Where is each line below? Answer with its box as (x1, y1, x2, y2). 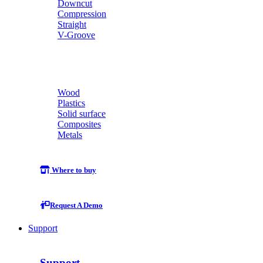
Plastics (58, 98, 85, 109)
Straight (58, 19, 86, 30)
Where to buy (50, 165, 96, 174)
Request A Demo (50, 201, 103, 210)
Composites (58, 119, 101, 130)
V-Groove (58, 30, 95, 41)
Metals (58, 130, 82, 140)
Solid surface (58, 109, 106, 119)
